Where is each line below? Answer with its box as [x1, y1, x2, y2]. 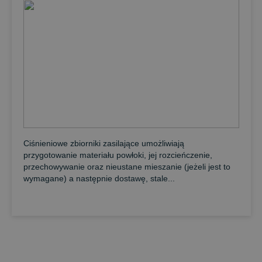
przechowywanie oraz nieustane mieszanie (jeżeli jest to [23, 162, 230, 171]
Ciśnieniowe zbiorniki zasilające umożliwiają [23, 139, 184, 148]
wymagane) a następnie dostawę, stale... [23, 174, 175, 183]
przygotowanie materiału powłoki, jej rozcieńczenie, [23, 150, 212, 160]
